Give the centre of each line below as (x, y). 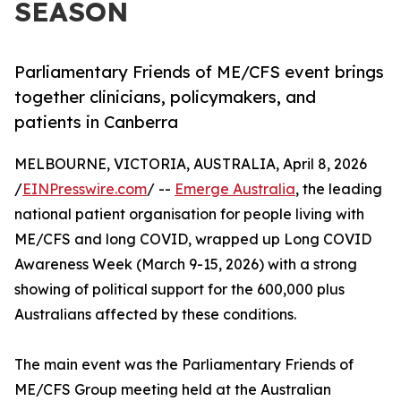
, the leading (339, 189)
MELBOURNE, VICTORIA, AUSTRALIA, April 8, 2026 (191, 164)
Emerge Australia (235, 189)
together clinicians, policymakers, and (165, 97)
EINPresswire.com (85, 189)
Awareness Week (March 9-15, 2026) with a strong (186, 264)
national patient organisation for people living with (189, 214)
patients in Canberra (96, 122)
